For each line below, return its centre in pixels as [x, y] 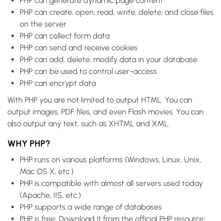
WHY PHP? [29, 143]
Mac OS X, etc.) [47, 171]
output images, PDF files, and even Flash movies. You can [106, 111]
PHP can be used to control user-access [88, 71]
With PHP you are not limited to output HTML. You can [100, 100]
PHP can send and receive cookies [79, 47]
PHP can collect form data [65, 36]
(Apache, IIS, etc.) [50, 195]
